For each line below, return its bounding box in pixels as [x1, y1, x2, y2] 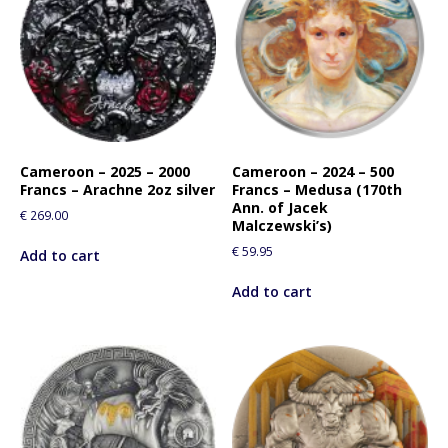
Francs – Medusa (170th [232, 180, 403, 200]
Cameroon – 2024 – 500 [232, 162, 395, 182]
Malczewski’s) [232, 216, 333, 236]
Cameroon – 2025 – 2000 [20, 162, 190, 182]
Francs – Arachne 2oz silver [20, 180, 215, 200]
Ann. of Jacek [232, 198, 329, 218]
